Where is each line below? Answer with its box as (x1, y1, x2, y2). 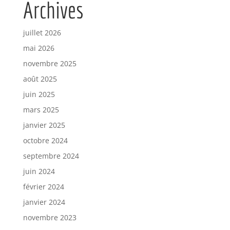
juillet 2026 (23, 28, 61, 37)
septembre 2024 (23, 151, 79, 161)
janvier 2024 (23, 197, 65, 207)
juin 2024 (23, 166, 55, 176)
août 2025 (23, 74, 57, 84)
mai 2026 (23, 43, 54, 53)
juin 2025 (23, 89, 55, 99)
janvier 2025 (23, 120, 65, 130)
